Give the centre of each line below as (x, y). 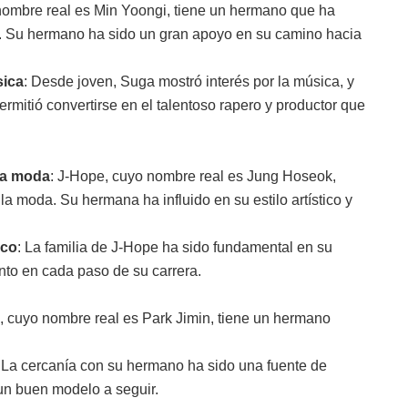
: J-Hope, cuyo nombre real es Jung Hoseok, (193, 176)
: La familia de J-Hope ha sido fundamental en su (175, 247)
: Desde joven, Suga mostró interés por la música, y (189, 81)
